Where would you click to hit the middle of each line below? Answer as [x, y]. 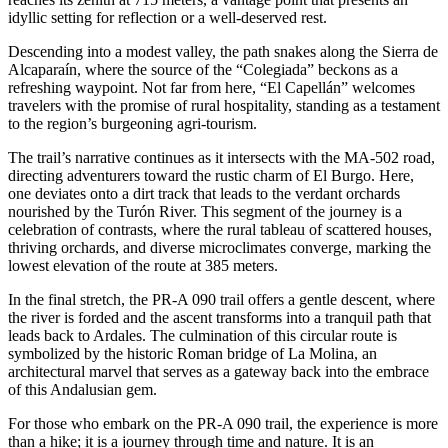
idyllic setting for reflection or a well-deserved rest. [167, 18]
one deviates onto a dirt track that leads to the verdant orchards [204, 194]
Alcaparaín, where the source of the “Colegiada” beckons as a [203, 70]
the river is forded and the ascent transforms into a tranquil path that [219, 318]
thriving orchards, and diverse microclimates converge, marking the [219, 248]
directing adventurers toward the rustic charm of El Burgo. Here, [211, 176]
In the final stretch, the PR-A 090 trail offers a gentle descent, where [221, 300]
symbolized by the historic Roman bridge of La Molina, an [192, 354]
